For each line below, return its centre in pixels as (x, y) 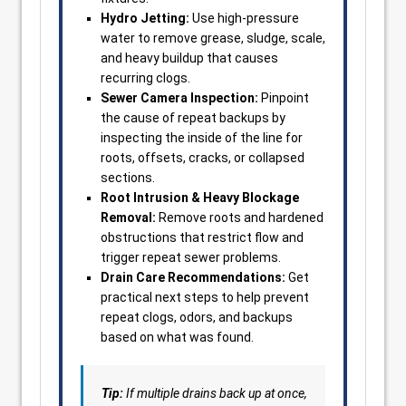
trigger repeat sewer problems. (191, 257)
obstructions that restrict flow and (202, 237)
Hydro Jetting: (145, 18)
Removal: (128, 217)
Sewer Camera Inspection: (179, 98)
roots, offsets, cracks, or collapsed (203, 158)
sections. (128, 178)
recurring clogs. (145, 78)
